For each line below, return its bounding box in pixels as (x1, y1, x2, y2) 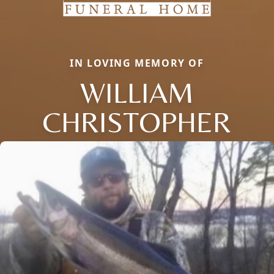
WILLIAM (80, 75, 194, 110)
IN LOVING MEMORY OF (70, 56, 204, 70)
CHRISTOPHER (43, 105, 231, 139)
